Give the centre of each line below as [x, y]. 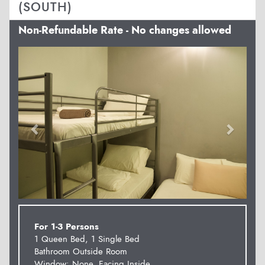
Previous [56, 54]
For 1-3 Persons [67, 227]
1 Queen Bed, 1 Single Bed [87, 239]
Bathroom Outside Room [81, 251]
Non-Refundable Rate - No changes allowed [125, 30]
